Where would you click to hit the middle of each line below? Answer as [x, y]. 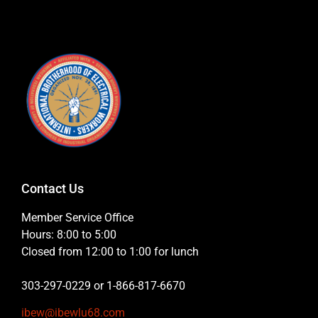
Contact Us [53, 188]
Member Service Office [77, 217]
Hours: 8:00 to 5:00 [69, 234]
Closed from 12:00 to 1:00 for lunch [110, 251]
